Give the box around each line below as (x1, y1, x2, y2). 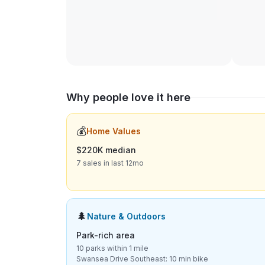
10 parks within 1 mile (76, 244, 148, 253)
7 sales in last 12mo (76, 159, 144, 167)
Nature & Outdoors (87, 211, 166, 221)
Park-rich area (76, 230, 135, 240)
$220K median (76, 145, 136, 155)
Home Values (86, 126, 141, 136)
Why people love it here (66, 91, 190, 104)
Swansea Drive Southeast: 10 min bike (76, 254, 208, 263)
